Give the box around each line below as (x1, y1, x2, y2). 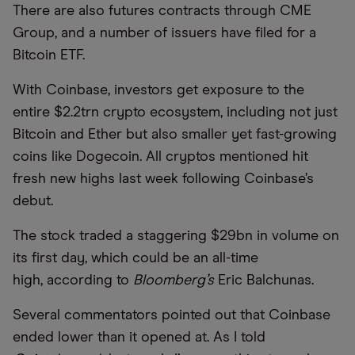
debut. (13, 194, 53, 209)
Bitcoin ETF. (13, 48, 85, 63)
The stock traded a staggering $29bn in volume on (13, 229, 339, 244)
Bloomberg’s (133, 273, 214, 288)
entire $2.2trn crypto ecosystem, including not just (13, 105, 338, 120)
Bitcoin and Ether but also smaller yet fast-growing (13, 128, 337, 143)
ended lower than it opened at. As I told (13, 330, 265, 345)
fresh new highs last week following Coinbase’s (13, 172, 314, 187)
